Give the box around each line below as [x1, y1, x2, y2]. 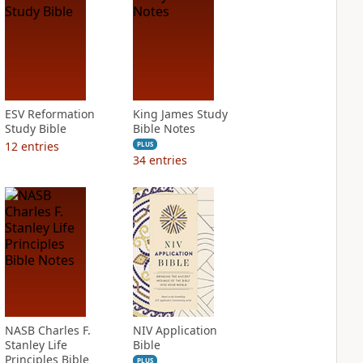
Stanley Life [4, 337, 67, 352]
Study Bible [4, 121, 66, 136]
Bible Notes [132, 121, 195, 136]
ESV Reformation [4, 106, 95, 122]
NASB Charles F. [4, 322, 91, 338]
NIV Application [132, 322, 217, 338]
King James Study [132, 106, 228, 122]
